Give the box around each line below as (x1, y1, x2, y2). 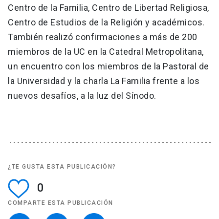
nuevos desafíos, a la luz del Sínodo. (8, 90, 156, 101)
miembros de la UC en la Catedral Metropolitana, (8, 46, 204, 57)
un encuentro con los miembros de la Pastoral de (8, 61, 209, 72)
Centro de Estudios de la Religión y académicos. (8, 17, 205, 28)
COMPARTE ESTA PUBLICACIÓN (8, 199, 113, 207)
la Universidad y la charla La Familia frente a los (8, 76, 199, 87)
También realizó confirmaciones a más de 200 (8, 32, 197, 43)
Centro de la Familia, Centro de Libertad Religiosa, (8, 2, 209, 13)
